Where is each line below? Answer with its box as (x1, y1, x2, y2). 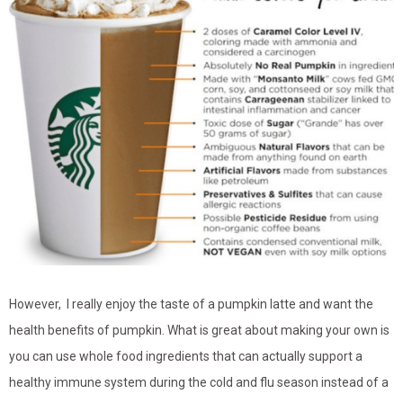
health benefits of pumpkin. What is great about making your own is (9, 323, 390, 338)
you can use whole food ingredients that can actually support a (9, 349, 363, 364)
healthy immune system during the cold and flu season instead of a (9, 375, 389, 390)
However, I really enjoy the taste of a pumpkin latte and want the (9, 297, 373, 312)
